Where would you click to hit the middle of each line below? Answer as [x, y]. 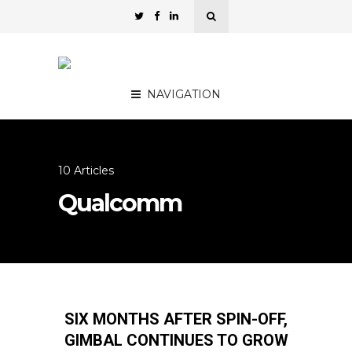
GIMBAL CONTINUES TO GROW [176, 340]
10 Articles [86, 170]
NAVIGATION [184, 94]
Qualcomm [120, 203]
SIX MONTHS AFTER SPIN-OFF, [176, 319]
